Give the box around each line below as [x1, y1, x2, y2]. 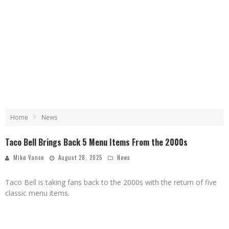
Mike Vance [13, 153, 44, 162]
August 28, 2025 [58, 153, 102, 162]
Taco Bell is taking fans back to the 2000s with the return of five [5, 177, 217, 187]
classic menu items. [5, 188, 70, 198]
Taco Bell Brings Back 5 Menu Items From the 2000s [5, 136, 188, 148]
